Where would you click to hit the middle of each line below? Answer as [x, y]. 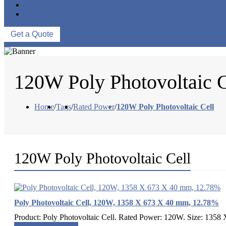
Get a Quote [32, 34]
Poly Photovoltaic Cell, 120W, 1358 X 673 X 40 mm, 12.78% [117, 203]
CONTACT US [50, 14]
